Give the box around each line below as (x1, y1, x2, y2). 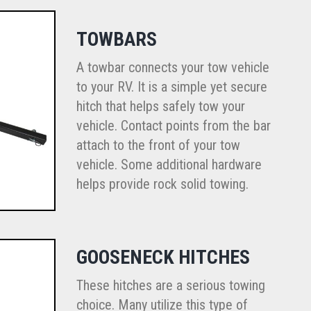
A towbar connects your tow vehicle (76, 58, 269, 76)
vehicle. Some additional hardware (76, 155, 262, 173)
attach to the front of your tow (76, 136, 240, 153)
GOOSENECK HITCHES (76, 245, 250, 269)
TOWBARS (76, 27, 157, 51)
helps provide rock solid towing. (76, 175, 249, 192)
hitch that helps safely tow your (76, 97, 245, 115)
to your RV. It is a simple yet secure (76, 78, 267, 95)
